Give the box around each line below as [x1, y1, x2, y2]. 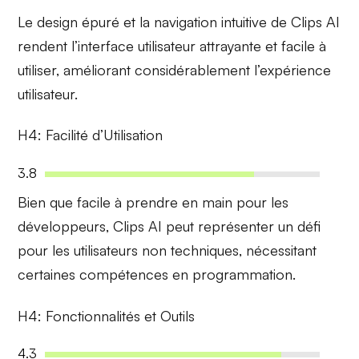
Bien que [18, 192, 78, 211]
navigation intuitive [154, 12, 268, 30]
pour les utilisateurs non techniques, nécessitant [18, 240, 317, 259]
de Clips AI [267, 12, 341, 30]
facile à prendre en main [77, 192, 233, 211]
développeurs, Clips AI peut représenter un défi [18, 216, 321, 235]
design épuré [37, 12, 120, 30]
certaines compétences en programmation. [18, 264, 296, 283]
